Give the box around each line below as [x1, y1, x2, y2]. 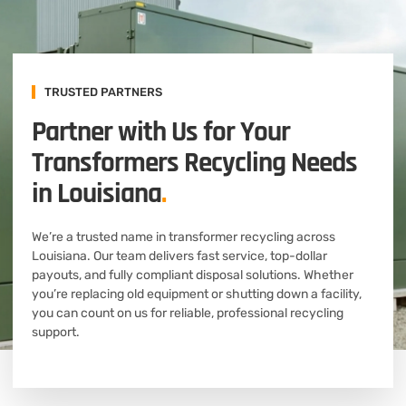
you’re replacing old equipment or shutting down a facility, [32, 285, 362, 302]
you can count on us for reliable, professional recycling [32, 304, 343, 321]
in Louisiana [32, 175, 161, 212]
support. [32, 324, 80, 340]
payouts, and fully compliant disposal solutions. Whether [32, 266, 353, 283]
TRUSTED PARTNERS [44, 84, 162, 99]
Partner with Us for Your [32, 113, 290, 150]
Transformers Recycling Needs [32, 144, 357, 181]
